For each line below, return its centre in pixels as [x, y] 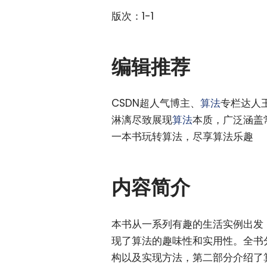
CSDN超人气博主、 [156, 103]
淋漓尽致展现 [142, 120]
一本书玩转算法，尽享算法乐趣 [182, 137]
